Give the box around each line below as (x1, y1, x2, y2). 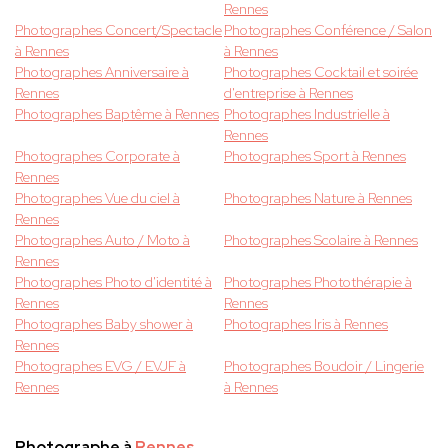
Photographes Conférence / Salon (224, 21, 432, 40)
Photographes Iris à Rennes (224, 315, 388, 334)
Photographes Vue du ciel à (15, 189, 180, 208)
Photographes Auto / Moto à (15, 231, 190, 250)
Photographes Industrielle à (224, 105, 390, 124)
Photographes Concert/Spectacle (15, 21, 222, 40)
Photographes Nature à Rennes (224, 189, 412, 208)
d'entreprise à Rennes (224, 84, 353, 103)
